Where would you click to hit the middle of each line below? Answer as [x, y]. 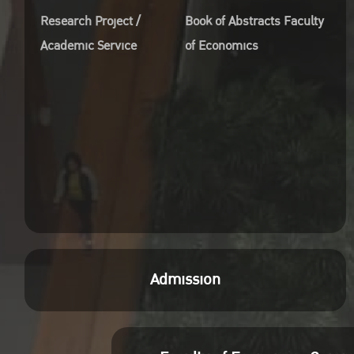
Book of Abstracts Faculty [255, 21]
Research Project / [91, 21]
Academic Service [89, 45]
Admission [186, 279]
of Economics [222, 45]
